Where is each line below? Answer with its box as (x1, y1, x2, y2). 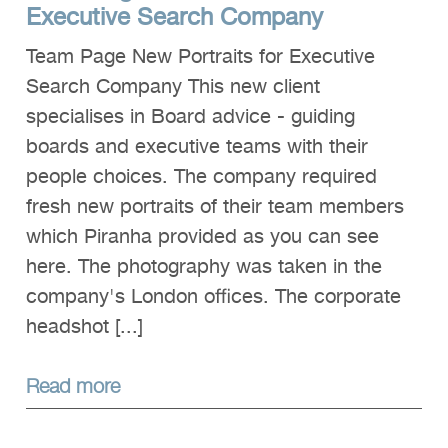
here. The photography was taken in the (26, 251, 382, 284)
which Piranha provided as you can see (26, 221, 379, 254)
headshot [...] (26, 311, 143, 344)
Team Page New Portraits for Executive (26, 41, 375, 74)
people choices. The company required (26, 161, 377, 194)
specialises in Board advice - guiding (26, 101, 355, 134)
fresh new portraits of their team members (26, 191, 404, 224)
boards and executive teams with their (26, 131, 368, 164)
